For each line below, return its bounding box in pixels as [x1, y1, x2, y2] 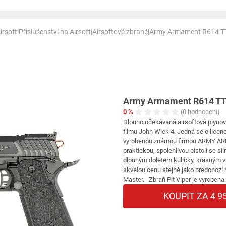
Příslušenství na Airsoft [19, 28, 91, 36]
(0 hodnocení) [181, 108, 220, 116]
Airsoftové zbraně [92, 28, 148, 36]
